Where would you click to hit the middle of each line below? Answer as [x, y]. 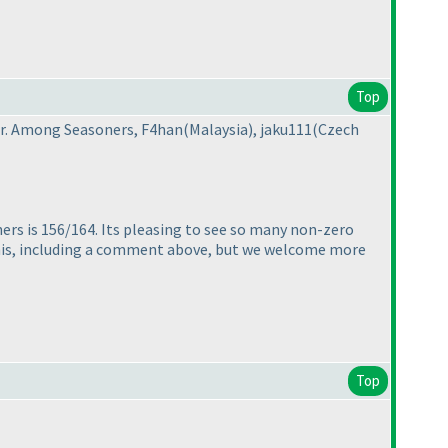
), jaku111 [280, 129]
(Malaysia [215, 129]
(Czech [335, 129]
